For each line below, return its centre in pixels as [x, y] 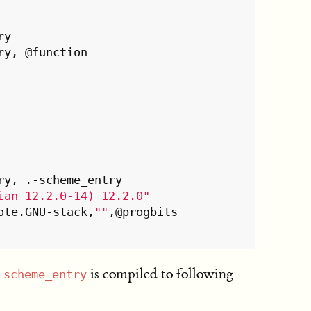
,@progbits [143, 212]
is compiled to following [160, 274]
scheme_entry [45, 274]
